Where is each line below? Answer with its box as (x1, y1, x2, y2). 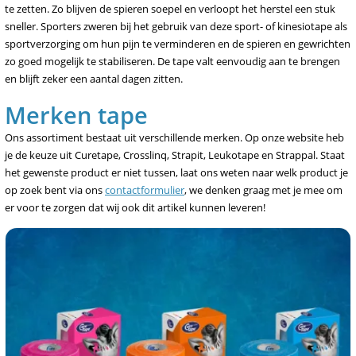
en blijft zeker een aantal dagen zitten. (5, 72, 183, 86)
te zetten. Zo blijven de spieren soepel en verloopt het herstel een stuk (5, 2, 335, 16)
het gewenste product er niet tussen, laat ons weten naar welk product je (5, 165, 348, 180)
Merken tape (5, 99, 148, 130)
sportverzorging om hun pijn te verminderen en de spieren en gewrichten (5, 37, 350, 51)
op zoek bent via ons (5, 183, 105, 197)
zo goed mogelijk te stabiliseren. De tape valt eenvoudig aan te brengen (5, 54, 340, 68)
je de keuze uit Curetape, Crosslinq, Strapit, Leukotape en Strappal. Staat (5, 148, 345, 162)
